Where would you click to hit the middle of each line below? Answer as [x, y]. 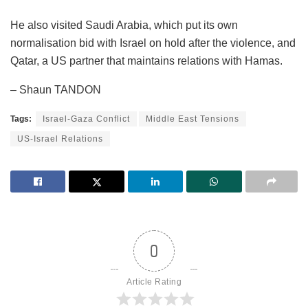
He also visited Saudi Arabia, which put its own [124, 25]
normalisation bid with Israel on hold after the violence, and [153, 43]
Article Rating [154, 282]
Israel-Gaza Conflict [86, 119]
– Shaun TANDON [56, 89]
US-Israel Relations [60, 139]
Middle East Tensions [192, 119]
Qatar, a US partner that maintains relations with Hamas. [146, 60]
